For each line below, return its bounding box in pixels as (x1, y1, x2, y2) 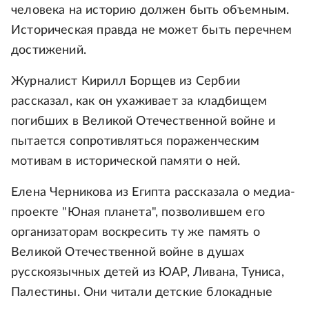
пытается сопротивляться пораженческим (11, 135, 260, 148)
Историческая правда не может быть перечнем (11, 24, 292, 37)
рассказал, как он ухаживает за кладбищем (11, 95, 268, 108)
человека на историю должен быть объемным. (11, 4, 290, 17)
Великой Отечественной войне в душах (11, 246, 245, 259)
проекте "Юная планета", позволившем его (11, 206, 266, 219)
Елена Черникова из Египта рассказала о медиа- (11, 186, 296, 199)
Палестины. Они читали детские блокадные (11, 286, 273, 299)
